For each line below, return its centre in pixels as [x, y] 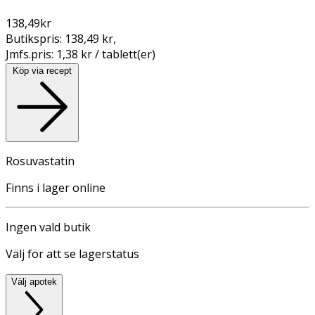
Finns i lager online [56, 187]
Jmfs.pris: [31, 54]
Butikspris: [35, 38]
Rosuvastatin [40, 161]
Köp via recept [42, 70]
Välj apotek [34, 281]
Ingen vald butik [48, 227]
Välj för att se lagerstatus [72, 253]
